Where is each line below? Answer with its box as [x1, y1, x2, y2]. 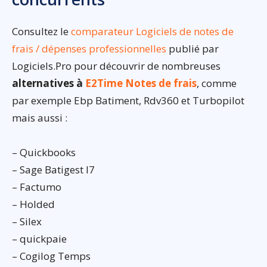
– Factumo [12, 180, 61, 194]
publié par [166, 42, 219, 56]
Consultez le [12, 24, 71, 39]
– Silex [12, 215, 42, 229]
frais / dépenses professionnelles [12, 42, 166, 56]
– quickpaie [12, 232, 67, 246]
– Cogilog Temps [12, 249, 91, 263]
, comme [197, 76, 237, 91]
